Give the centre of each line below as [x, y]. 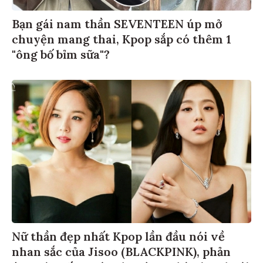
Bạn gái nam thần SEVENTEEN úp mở [117, 25]
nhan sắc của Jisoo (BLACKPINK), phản [121, 254]
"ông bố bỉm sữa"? [61, 56]
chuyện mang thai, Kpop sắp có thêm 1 [122, 41]
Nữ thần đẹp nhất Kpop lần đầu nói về [118, 238]
